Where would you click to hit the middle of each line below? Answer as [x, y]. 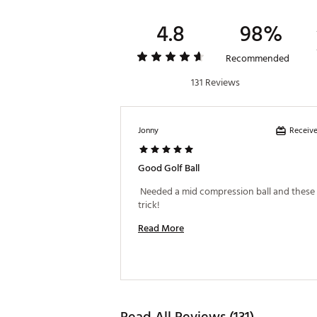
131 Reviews [215, 82]
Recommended [257, 58]
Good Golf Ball [169, 168]
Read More [161, 228]
